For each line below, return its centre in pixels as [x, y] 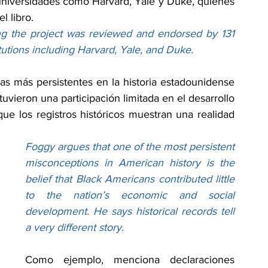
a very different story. [74, 228]
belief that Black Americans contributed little [130, 179]
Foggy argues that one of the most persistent [130, 147]
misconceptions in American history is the [130, 163]
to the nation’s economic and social [130, 195]
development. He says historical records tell [130, 211]
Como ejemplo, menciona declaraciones [130, 260]
